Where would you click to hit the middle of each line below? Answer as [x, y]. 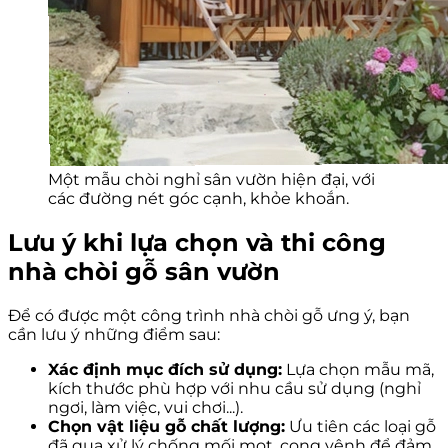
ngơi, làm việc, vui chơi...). [145, 407]
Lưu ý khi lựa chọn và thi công [197, 243]
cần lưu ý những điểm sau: [114, 334]
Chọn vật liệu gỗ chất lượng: [166, 426]
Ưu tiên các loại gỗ [360, 426]
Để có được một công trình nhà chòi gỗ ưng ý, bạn [209, 315]
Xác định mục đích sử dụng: [165, 369]
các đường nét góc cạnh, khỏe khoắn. [198, 199]
